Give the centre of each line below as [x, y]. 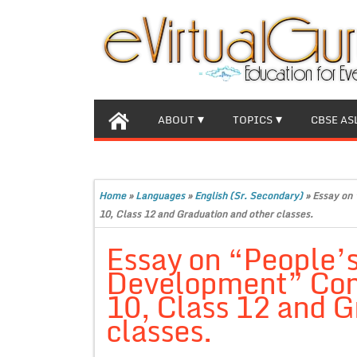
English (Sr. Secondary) [249, 196]
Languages [160, 196]
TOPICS [253, 120]
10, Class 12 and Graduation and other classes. [206, 214]
